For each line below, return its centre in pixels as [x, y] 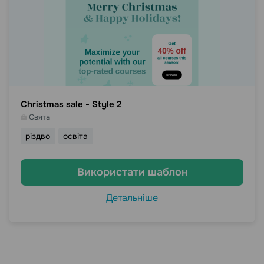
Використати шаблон [132, 172]
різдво [38, 136]
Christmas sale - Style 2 [71, 104]
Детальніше [132, 198]
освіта [76, 136]
